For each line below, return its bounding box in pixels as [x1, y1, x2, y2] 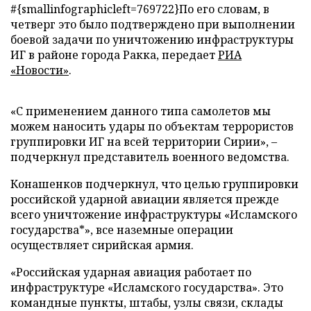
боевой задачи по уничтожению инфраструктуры [10, 32, 294, 47]
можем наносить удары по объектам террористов [10, 119, 294, 134]
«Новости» [10, 62, 69, 78]
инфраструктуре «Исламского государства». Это [10, 280, 283, 295]
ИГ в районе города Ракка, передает [10, 47, 218, 62]
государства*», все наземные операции [10, 222, 233, 237]
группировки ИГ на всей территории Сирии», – [10, 134, 277, 149]
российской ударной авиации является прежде [10, 192, 279, 207]
